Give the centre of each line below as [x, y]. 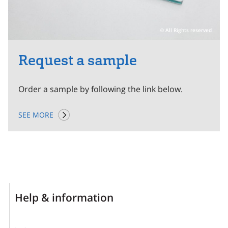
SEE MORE [36, 115]
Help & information [64, 197]
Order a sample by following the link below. [101, 89]
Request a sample [78, 60]
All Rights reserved [188, 30]
